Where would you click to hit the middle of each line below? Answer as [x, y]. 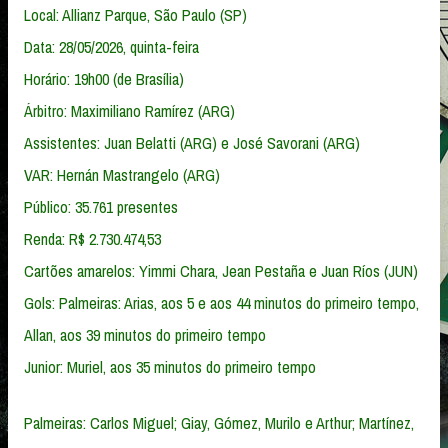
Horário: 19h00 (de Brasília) [104, 78]
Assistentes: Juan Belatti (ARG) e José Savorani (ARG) [192, 142]
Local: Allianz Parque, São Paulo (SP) [135, 14]
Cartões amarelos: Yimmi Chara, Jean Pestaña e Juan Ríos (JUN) [221, 270]
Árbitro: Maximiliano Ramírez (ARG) [129, 110]
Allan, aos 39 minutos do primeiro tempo [145, 334]
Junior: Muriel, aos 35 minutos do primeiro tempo [170, 366]
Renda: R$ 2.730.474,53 [92, 238]
